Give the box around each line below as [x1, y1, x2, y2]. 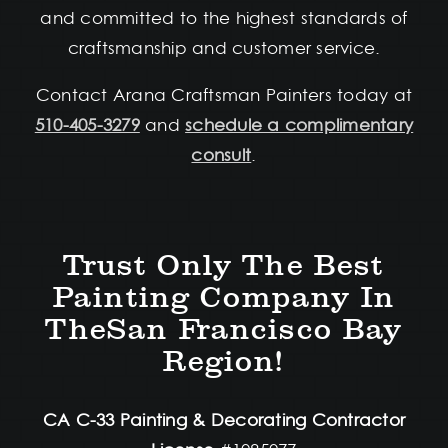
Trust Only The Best [63, 249, 385, 283]
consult [191, 143, 252, 168]
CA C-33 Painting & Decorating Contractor [42, 408, 406, 433]
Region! [163, 345, 285, 379]
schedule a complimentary [185, 113, 414, 138]
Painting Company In [52, 281, 396, 315]
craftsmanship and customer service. [67, 36, 381, 61]
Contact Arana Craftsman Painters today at [35, 83, 413, 108]
